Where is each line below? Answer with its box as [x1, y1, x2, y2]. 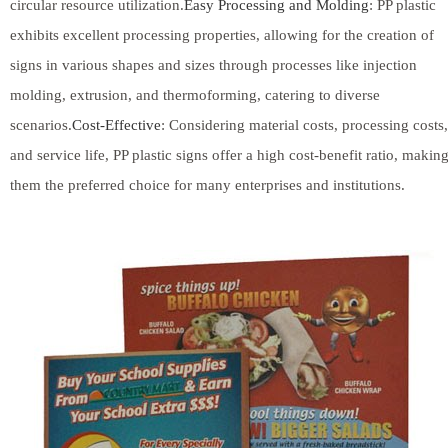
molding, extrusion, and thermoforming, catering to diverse [10, 86, 380, 103]
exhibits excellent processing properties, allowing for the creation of [10, 26, 434, 43]
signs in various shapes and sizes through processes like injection [10, 56, 417, 73]
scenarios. [10, 116, 72, 133]
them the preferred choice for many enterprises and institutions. [10, 176, 405, 193]
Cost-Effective [72, 116, 161, 133]
